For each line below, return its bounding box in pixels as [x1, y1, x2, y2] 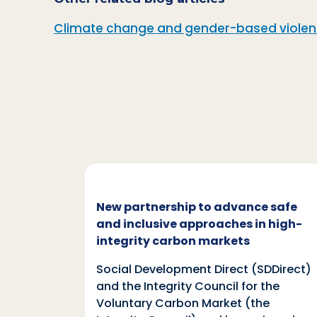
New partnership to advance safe [96, 199, 297, 216]
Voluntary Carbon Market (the [96, 295, 270, 312]
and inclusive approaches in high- [96, 216, 302, 233]
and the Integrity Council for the [96, 278, 279, 295]
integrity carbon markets [96, 233, 250, 250]
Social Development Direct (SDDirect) [96, 261, 311, 278]
